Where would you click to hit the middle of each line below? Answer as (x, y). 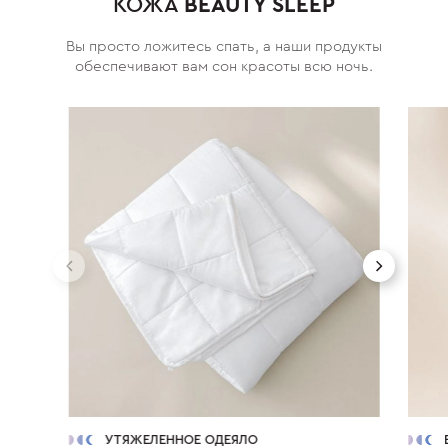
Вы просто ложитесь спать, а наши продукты (223, 43)
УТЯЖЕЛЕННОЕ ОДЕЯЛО (181, 436)
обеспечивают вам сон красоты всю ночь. (223, 63)
